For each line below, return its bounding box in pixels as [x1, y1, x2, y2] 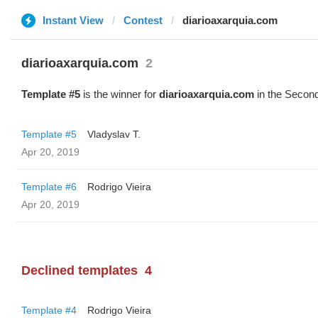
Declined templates [21, 263, 138, 278]
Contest [124, 14, 163, 26]
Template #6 [21, 181, 77, 192]
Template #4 [21, 305, 77, 316]
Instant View [43, 14, 104, 26]
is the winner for [80, 88, 159, 100]
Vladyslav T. [87, 128, 141, 140]
